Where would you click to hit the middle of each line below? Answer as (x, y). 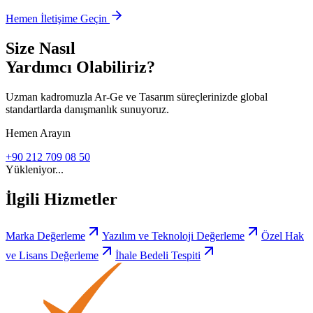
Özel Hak (283, 236)
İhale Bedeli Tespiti (158, 256)
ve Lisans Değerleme (52, 256)
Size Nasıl (41, 49)
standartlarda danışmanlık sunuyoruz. (87, 110)
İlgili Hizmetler (61, 199)
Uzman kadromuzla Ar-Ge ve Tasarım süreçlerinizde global (137, 97)
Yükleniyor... (35, 170)
